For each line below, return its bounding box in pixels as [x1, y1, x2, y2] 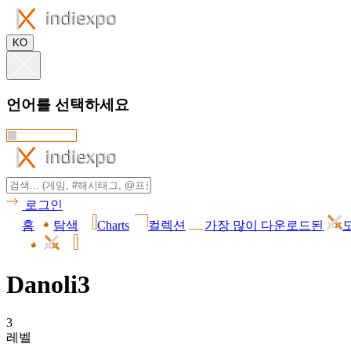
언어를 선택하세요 [6, 96, 129, 113]
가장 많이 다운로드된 [204, 219, 324, 233]
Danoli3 [6, 270, 90, 299]
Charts [97, 219, 129, 233]
